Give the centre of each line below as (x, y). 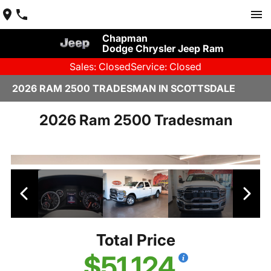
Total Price (135, 240)
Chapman (125, 38)
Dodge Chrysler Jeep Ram (163, 48)
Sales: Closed (100, 67)
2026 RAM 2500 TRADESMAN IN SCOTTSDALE (124, 88)
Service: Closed (166, 67)
